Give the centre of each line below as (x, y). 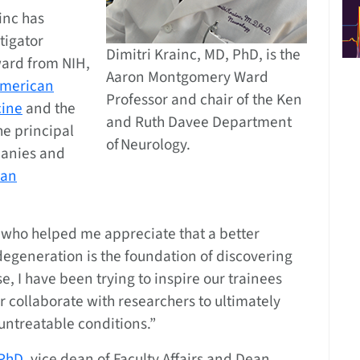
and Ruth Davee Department (198, 123)
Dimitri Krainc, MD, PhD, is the (203, 55)
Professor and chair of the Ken (204, 100)
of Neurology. (148, 145)
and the (49, 109)
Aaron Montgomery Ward (187, 78)
